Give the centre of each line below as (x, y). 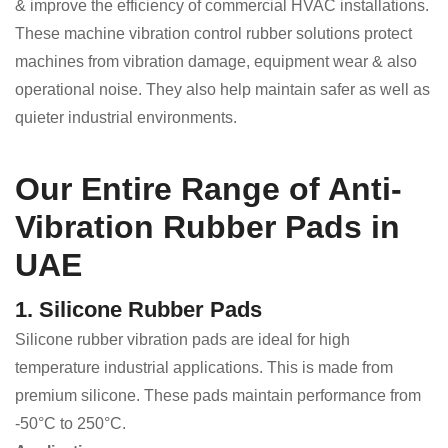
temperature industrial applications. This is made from (204, 368)
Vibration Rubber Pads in (207, 227)
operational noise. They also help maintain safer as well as (222, 90)
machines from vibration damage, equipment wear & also (216, 62)
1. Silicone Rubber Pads (138, 310)
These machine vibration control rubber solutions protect (213, 34)
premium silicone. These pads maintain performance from (218, 396)
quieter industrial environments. (126, 118)
